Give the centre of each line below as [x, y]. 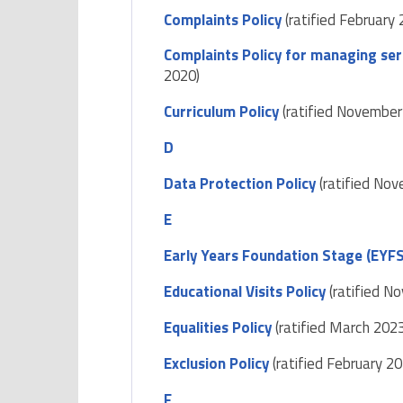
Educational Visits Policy [245, 292]
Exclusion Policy [217, 364]
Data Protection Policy [240, 184]
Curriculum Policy [224, 112]
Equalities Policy [218, 328]
